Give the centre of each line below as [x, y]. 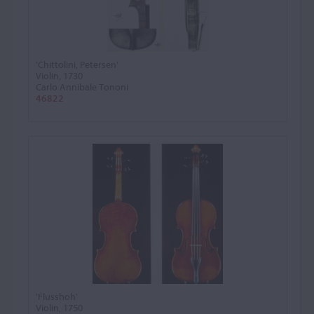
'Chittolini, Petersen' [77, 64]
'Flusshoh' [57, 296]
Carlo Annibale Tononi [82, 87]
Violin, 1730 [59, 76]
